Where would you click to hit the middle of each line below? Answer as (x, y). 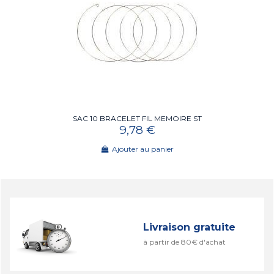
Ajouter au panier (143, 149)
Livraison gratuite (189, 228)
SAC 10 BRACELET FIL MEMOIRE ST (137, 118)
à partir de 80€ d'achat (184, 242)
